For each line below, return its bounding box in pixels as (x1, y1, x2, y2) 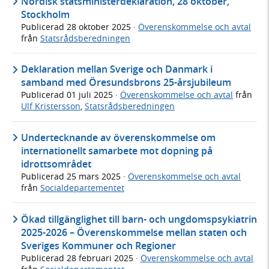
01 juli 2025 (67, 89, 115, 101)
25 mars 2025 (67, 171, 123, 182)
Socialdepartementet (40, 182, 124, 193)
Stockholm (21, 7, 70, 21)
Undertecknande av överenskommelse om (21, 131, 216, 144)
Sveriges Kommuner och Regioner (21, 238, 176, 252)
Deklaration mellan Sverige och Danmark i (21, 62, 213, 76)
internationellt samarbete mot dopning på (21, 144, 213, 157)
